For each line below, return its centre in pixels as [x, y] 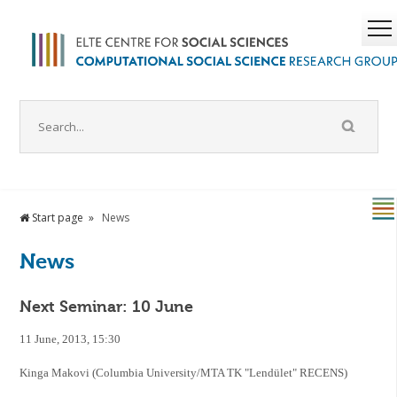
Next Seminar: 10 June [107, 307]
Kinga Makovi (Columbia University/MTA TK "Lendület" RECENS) [184, 373]
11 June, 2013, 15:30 [70, 339]
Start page [57, 218]
